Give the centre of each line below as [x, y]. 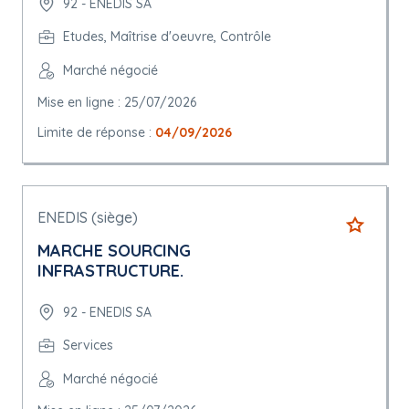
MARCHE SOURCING [114, 251]
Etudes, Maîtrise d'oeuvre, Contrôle [167, 37]
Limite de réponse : [96, 133]
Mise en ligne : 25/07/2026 [117, 103]
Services [88, 346]
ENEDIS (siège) [88, 218]
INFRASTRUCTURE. [110, 271]
